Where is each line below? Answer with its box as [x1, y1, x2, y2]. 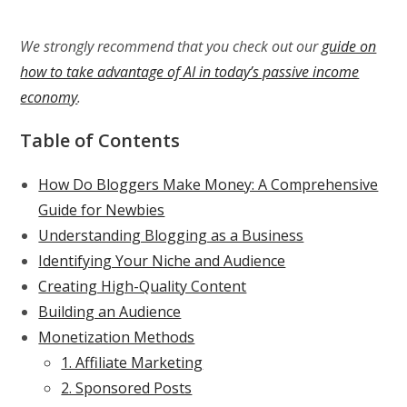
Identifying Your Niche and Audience [38, 250, 286, 271]
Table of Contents [20, 127, 181, 153]
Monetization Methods [38, 326, 195, 347]
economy [20, 86, 78, 107]
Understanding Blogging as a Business [38, 224, 304, 245]
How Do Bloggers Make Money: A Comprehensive [38, 174, 379, 194]
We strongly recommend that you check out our [20, 35, 323, 56]
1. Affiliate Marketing [61, 352, 203, 372]
